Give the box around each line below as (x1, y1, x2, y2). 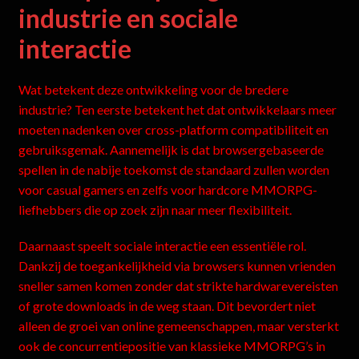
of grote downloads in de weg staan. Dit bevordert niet (18, 297, 316, 313)
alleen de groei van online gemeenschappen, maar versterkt (18, 317, 339, 333)
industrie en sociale (18, 2, 238, 34)
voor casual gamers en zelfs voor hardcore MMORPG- (18, 182, 317, 198)
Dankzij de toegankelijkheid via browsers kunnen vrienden (18, 257, 336, 273)
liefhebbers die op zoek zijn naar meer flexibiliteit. (18, 202, 292, 218)
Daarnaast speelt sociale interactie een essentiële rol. (18, 237, 306, 253)
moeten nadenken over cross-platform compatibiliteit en (18, 122, 329, 138)
